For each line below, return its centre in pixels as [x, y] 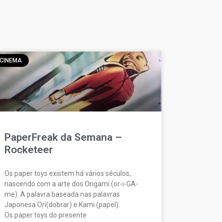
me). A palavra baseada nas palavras [62, 194]
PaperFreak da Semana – [63, 137]
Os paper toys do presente [46, 215]
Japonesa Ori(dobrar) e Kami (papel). [62, 204]
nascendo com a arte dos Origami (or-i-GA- [72, 184]
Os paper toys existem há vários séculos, [68, 173]
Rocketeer [29, 149]
